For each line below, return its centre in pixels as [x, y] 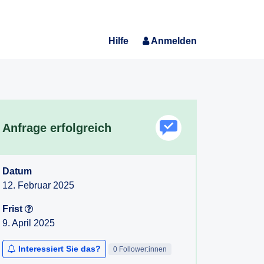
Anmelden [174, 41]
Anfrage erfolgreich [57, 128]
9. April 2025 [29, 223]
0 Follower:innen [140, 249]
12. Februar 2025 [38, 185]
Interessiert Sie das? [60, 249]
